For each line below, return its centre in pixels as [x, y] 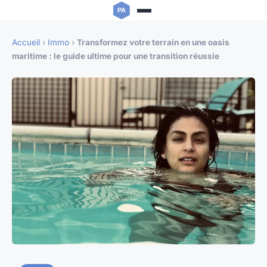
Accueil [26, 43]
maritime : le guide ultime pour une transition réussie [116, 56]
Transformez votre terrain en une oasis [153, 43]
